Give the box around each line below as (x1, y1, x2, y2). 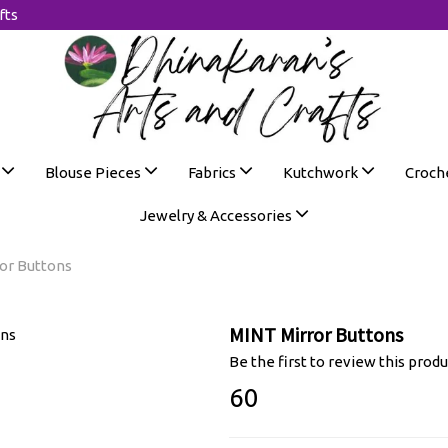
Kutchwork (282, 164, 361, 181)
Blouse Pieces (44, 164, 144, 181)
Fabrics (187, 164, 239, 181)
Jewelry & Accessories (139, 207, 295, 224)
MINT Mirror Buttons (229, 322, 403, 347)
